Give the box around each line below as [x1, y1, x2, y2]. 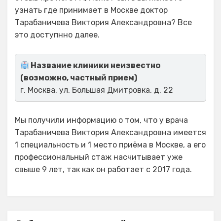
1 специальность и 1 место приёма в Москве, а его [15, 140, 206, 150]
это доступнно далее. [15, 30, 100, 40]
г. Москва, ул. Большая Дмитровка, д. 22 [20, 85, 173, 95]
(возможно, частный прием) [20, 73, 137, 83]
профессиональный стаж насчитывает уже [15, 152, 183, 162]
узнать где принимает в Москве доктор [15, 5, 168, 15]
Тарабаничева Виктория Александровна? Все [15, 18, 192, 28]
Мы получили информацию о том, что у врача [15, 115, 188, 125]
